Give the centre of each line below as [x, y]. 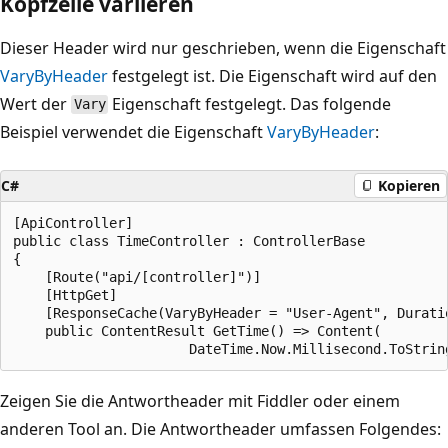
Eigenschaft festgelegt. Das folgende [250, 103]
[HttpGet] [65, 294]
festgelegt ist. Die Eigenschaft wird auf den [272, 75]
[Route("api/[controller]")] [137, 276]
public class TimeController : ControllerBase [189, 240]
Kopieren [409, 185]
